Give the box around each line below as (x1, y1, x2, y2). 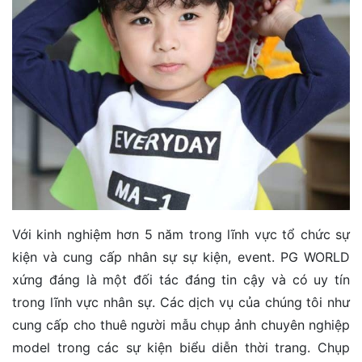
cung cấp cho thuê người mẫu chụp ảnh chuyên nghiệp (12, 316, 350, 333)
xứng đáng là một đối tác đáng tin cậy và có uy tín (12, 271, 350, 288)
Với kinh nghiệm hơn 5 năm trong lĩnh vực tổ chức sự (12, 225, 350, 242)
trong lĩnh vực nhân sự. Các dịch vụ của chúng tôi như (12, 293, 350, 310)
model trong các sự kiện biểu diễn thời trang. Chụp (12, 339, 350, 356)
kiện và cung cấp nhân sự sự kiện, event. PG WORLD (12, 248, 350, 265)
